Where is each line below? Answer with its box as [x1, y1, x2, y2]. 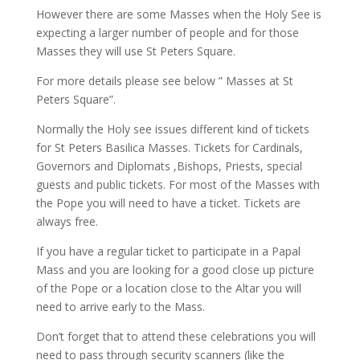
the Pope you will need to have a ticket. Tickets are [35, 195, 301, 211]
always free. [35, 214, 98, 229]
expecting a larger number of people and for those [35, 25, 299, 40]
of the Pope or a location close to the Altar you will [35, 280, 301, 296]
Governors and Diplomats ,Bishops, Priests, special [35, 158, 302, 174]
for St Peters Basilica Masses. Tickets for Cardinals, [35, 140, 303, 155]
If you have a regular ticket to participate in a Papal [35, 243, 301, 259]
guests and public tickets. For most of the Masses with [35, 177, 320, 192]
